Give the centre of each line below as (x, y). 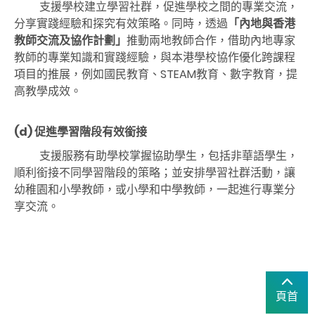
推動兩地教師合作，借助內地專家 (211, 40)
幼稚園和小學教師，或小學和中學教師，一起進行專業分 (155, 189)
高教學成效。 (48, 91)
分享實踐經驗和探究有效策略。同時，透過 (121, 23)
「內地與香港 (262, 23)
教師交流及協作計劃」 (70, 40)
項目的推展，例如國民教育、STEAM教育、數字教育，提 (156, 74)
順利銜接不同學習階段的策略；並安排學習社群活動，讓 (155, 172)
